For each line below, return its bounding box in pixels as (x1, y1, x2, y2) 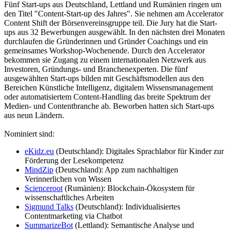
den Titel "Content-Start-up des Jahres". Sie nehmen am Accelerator (4, 9, 223, 18)
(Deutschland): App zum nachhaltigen (53, 165, 178, 174)
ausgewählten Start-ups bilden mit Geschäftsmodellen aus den (4, 73, 204, 83)
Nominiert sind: (4, 129, 54, 138)
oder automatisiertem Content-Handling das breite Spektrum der (4, 92, 210, 101)
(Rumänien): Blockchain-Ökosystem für (63, 183, 195, 193)
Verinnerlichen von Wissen (25, 174, 111, 183)
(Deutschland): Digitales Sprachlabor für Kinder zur (54, 146, 224, 156)
